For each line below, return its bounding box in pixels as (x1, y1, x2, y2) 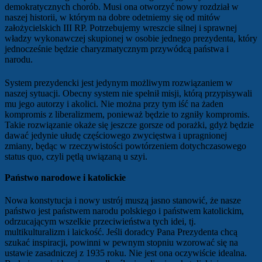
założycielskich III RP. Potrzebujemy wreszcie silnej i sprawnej (5, 23, 237, 33)
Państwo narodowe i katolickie (5, 172, 126, 182)
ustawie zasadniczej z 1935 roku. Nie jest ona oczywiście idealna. (5, 247, 247, 258)
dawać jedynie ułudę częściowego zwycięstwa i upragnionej (5, 130, 227, 140)
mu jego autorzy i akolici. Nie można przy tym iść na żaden (5, 98, 223, 109)
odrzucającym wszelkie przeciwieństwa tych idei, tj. (5, 216, 196, 226)
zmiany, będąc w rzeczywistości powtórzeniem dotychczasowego (5, 140, 246, 151)
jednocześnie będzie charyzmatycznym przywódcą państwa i (5, 44, 229, 54)
